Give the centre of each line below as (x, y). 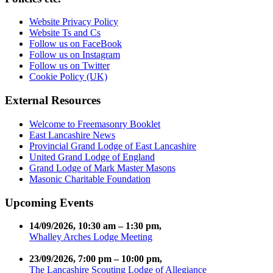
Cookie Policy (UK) (68, 77)
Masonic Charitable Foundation (90, 179)
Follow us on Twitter (69, 66)
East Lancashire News (72, 135)
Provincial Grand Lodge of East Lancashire (113, 146)
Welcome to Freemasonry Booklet (95, 124)
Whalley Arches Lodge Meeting (91, 237)
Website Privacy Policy (74, 22)
